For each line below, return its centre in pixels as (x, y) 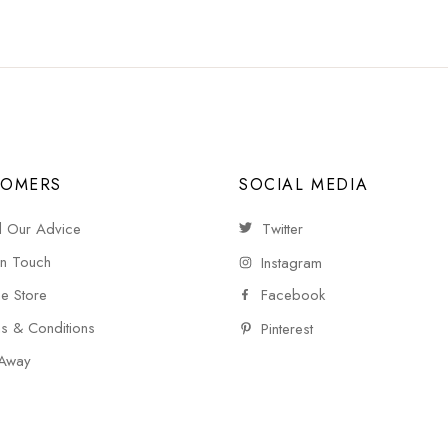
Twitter (282, 228)
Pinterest (287, 328)
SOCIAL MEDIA (304, 184)
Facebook (293, 295)
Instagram (291, 263)
